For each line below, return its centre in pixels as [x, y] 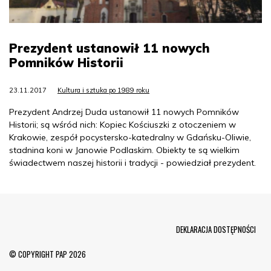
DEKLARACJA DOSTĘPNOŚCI [216, 230]
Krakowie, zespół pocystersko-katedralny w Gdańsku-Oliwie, [130, 138]
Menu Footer [65, 223]
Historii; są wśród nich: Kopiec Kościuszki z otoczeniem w [122, 125]
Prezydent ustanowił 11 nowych [109, 48]
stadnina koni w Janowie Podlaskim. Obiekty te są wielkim [124, 150]
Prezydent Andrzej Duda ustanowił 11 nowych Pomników [124, 112]
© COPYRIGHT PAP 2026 [47, 254]
